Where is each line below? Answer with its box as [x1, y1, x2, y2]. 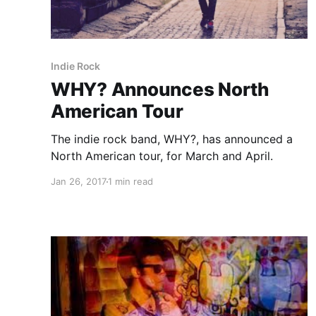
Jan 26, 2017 [51, 176, 107, 188]
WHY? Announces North [51, 78, 269, 101]
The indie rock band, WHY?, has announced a [51, 132, 293, 147]
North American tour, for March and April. [51, 149, 273, 164]
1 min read [108, 176, 153, 188]
